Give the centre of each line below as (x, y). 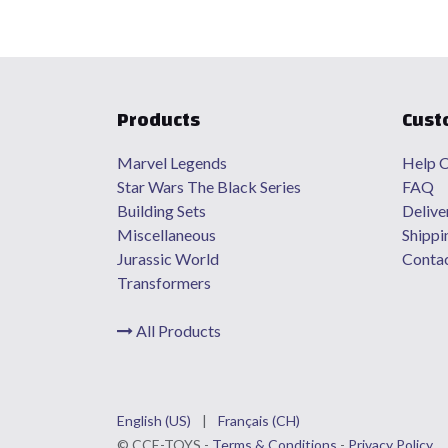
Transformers (164, 282)
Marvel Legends (173, 162)
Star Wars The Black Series (210, 186)
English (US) (154, 420)
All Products (177, 330)
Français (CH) (259, 420)
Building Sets (161, 210)
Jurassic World (168, 258)
